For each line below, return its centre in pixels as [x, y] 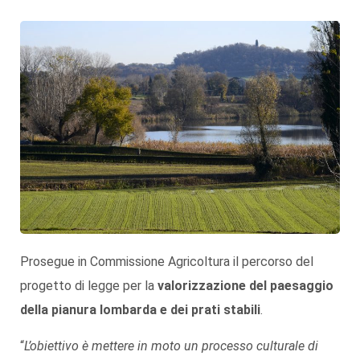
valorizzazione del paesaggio [245, 286]
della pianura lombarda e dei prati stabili [140, 310]
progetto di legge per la [89, 286]
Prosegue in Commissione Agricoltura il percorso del [167, 262]
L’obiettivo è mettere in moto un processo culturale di [171, 346]
